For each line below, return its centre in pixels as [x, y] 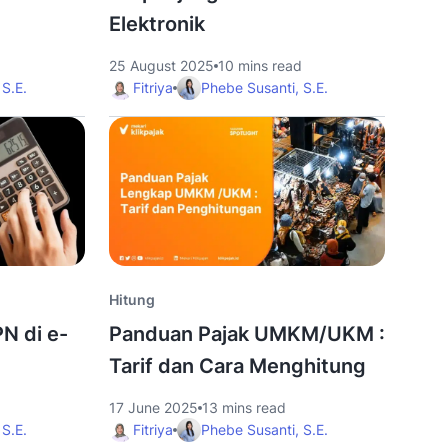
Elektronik [156, 24]
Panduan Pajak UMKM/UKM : [246, 334]
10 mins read [259, 65]
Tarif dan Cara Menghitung [237, 366]
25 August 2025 [161, 65]
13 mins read [243, 407]
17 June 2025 [153, 407]
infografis [145, 275]
